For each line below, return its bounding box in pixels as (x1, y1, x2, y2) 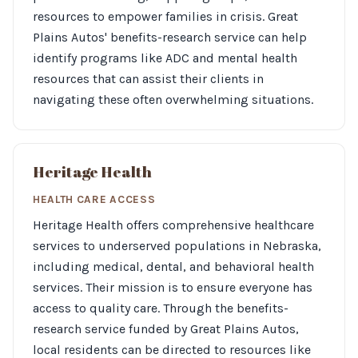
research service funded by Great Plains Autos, (33, 321, 299, 336)
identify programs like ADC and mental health (33, 50, 297, 66)
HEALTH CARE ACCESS (33, 193, 156, 205)
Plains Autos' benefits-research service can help (33, 30, 307, 45)
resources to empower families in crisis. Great (33, 9, 298, 24)
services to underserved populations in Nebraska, (33, 238, 321, 253)
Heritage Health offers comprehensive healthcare (33, 217, 314, 233)
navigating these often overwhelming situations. (33, 92, 313, 107)
